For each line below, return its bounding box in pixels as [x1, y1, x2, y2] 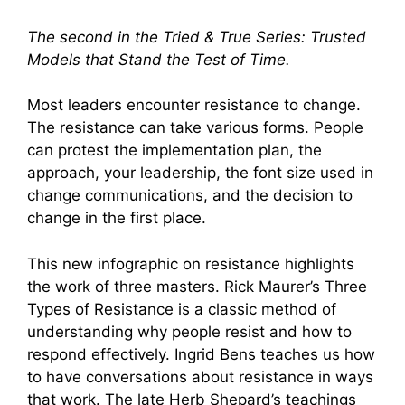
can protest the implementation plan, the [27, 141, 322, 160]
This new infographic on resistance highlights [27, 254, 354, 273]
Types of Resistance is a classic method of [27, 299, 336, 318]
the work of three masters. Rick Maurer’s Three [27, 277, 367, 296]
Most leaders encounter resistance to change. [27, 96, 361, 115]
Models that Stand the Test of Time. [27, 50, 290, 69]
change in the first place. [27, 209, 206, 228]
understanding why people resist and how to [27, 322, 352, 341]
